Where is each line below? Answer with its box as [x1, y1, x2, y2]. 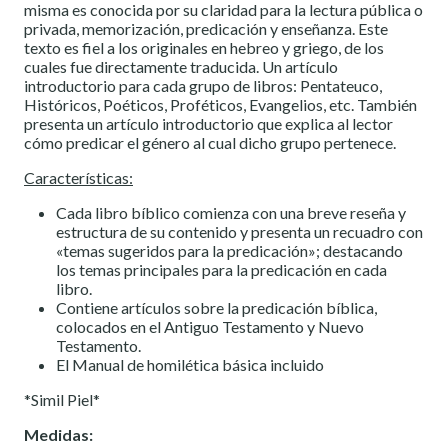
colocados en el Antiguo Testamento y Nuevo [56, 317, 364, 337]
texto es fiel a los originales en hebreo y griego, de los [24, 38, 384, 58]
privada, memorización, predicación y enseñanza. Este [24, 19, 388, 39]
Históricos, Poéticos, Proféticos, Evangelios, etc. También [24, 95, 417, 115]
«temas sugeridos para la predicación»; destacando [56, 241, 403, 261]
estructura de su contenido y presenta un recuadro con [56, 222, 423, 242]
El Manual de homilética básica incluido [56, 355, 324, 375]
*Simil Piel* [24, 390, 100, 410]
